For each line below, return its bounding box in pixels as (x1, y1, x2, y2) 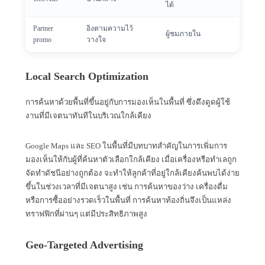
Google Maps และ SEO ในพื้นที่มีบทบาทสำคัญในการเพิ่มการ (25, 141, 227, 150)
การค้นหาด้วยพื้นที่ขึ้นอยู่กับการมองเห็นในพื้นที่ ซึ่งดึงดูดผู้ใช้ (25, 97, 230, 106)
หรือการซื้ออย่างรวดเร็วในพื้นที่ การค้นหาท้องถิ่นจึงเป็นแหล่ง (25, 195, 231, 205)
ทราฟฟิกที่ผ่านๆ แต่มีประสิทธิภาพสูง (25, 209, 147, 218)
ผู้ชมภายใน (166, 29, 201, 38)
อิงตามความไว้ (86, 24, 134, 33)
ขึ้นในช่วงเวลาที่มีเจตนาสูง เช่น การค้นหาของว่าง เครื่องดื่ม (25, 182, 228, 191)
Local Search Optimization (25, 70, 148, 82)
